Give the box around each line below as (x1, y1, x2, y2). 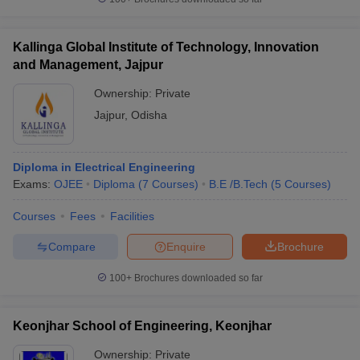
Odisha (131, 108, 167, 121)
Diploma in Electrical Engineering (13, 161, 195, 174)
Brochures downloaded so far (132, 272, 263, 284)
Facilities (110, 210, 154, 223)
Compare (47, 239, 96, 253)
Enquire (166, 239, 206, 253)
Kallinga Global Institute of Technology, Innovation (13, 40, 319, 54)
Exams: (13, 178, 54, 190)
